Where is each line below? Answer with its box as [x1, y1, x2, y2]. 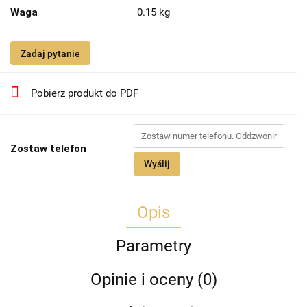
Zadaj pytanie [21, 48, 80, 60]
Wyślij [144, 158, 170, 170]
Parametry [116, 236, 191, 256]
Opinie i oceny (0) [90, 270, 217, 290]
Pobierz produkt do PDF [31, 87, 138, 100]
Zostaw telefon [10, 143, 86, 156]
